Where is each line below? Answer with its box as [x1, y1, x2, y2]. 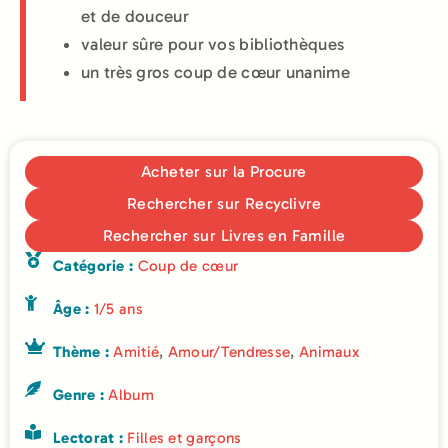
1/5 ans [93, 300, 143, 319]
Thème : [53, 343, 114, 362]
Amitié [113, 343, 160, 362]
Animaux [298, 343, 360, 362]
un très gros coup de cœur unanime [81, 62, 350, 83]
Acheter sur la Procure [141, 162, 307, 182]
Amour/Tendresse [167, 343, 291, 362]
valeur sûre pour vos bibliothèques [81, 34, 345, 55]
